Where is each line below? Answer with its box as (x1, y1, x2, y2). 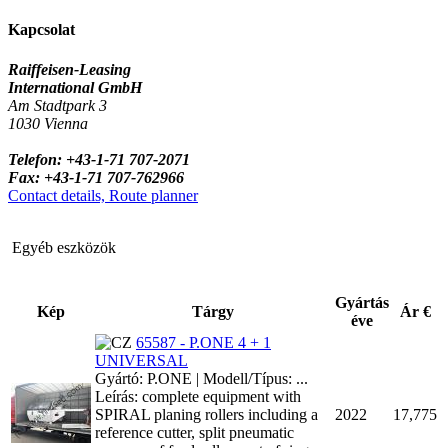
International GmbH (8, 78, 142, 96)
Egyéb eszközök (12, 238, 116, 256)
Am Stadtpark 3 (8, 96, 107, 114)
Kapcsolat (8, 21, 75, 39)
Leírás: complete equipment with (95, 387, 301, 405)
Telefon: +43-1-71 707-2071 (8, 150, 190, 168)
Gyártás (335, 293, 389, 311)
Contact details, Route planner (8, 186, 198, 204)
